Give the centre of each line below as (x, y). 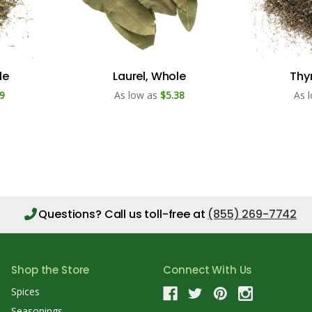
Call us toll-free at (156, 214)
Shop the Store (50, 270)
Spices (26, 291)
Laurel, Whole (149, 76)
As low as (136, 95)
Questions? (71, 214)
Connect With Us (208, 270)
